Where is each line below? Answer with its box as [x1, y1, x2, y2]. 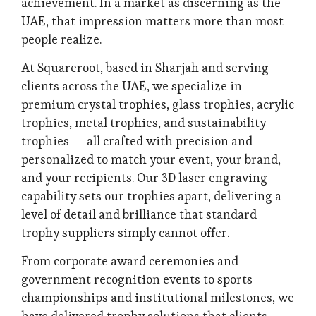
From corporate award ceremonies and [21, 253, 238, 269]
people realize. [21, 31, 102, 47]
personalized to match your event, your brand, [21, 151, 281, 167]
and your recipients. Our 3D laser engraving [21, 169, 267, 186]
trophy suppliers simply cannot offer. [21, 224, 229, 241]
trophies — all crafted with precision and [21, 133, 253, 149]
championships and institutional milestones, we [21, 290, 294, 306]
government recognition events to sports [21, 272, 253, 288]
